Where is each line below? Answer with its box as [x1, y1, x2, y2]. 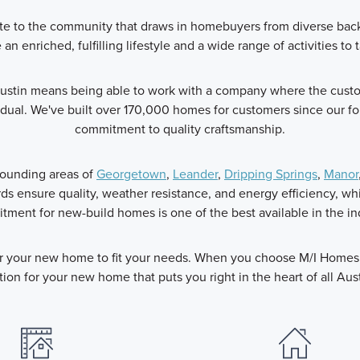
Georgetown [96, 165, 166, 183]
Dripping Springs [224, 165, 317, 183]
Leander [173, 165, 218, 183]
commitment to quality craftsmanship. [75, 120, 285, 138]
